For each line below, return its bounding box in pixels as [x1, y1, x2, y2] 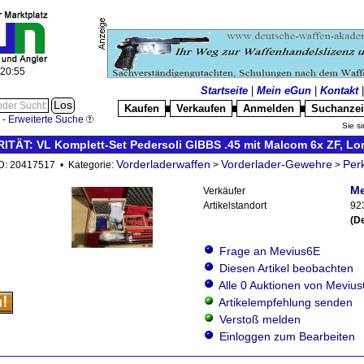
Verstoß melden [219, 313, 301, 326]
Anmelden [242, 102, 294, 115]
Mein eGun [257, 84, 311, 97]
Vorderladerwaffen [116, 158, 210, 171]
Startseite [201, 84, 248, 97]
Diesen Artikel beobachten [219, 262, 353, 275]
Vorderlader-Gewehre [221, 158, 332, 171]
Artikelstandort [203, 200, 266, 211]
